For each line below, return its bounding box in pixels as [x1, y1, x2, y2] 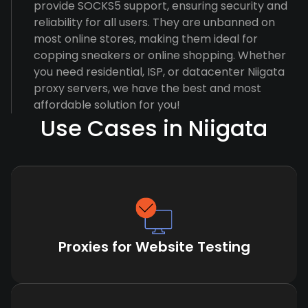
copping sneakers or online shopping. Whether [34, 47, 286, 63]
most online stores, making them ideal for [34, 31, 258, 47]
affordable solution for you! [34, 97, 180, 113]
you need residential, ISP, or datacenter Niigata [34, 64, 285, 80]
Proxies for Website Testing [58, 237, 250, 256]
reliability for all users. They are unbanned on [34, 14, 275, 30]
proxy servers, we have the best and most [34, 80, 261, 96]
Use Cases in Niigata [41, 113, 267, 144]
